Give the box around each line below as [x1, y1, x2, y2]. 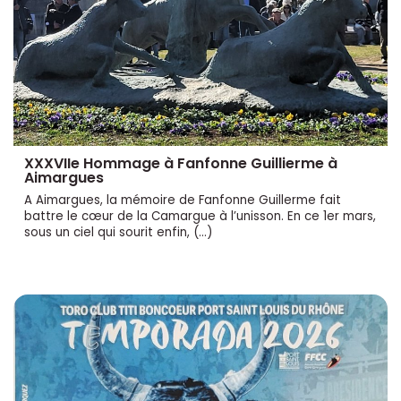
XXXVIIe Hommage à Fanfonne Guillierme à [24, 153, 337, 175]
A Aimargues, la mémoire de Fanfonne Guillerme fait [24, 192, 341, 209]
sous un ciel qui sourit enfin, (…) [24, 224, 212, 242]
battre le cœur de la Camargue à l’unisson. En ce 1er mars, [24, 208, 376, 226]
